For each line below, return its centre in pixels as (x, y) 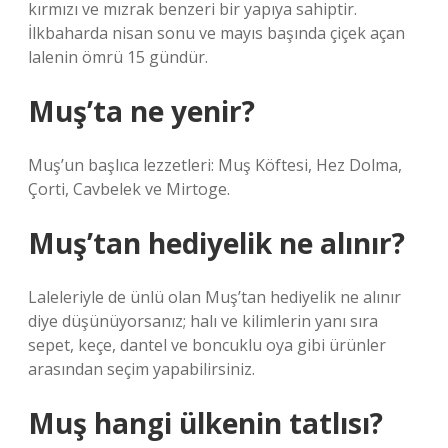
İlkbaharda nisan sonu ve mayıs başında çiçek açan (216, 33)
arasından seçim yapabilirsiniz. (141, 369)
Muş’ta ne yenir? (141, 111)
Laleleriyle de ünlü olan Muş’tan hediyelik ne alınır (214, 297)
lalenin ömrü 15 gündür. (118, 57)
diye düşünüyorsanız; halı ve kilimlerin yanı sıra (203, 321)
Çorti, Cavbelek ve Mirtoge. (129, 189)
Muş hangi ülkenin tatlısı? (205, 423)
